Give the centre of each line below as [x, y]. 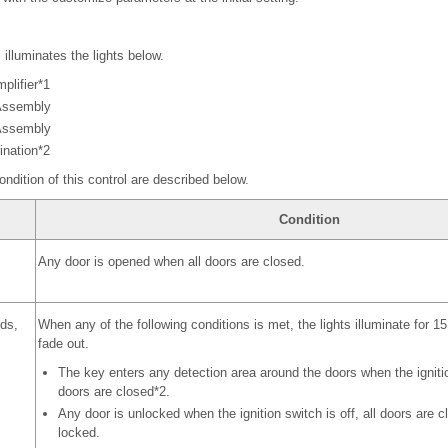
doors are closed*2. [113, 391]
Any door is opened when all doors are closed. [171, 261]
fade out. [63, 343]
